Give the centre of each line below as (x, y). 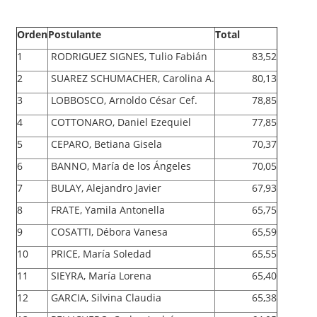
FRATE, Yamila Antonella (106, 209)
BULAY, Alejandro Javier (106, 188)
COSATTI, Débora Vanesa (108, 231)
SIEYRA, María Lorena (101, 275)
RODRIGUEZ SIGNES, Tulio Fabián (129, 56)
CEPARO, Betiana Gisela (106, 144)
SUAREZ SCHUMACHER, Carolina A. (131, 78)
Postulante (75, 34)
